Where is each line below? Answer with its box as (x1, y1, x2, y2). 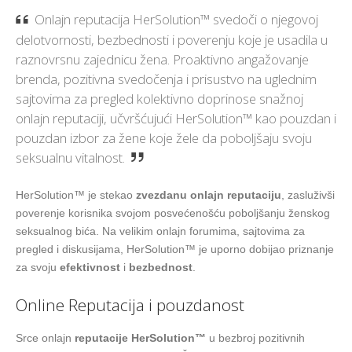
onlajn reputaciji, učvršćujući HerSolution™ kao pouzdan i (16, 108, 336, 127)
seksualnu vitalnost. (16, 148, 125, 167)
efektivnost (60, 260, 120, 273)
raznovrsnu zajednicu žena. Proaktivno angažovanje (16, 49, 309, 68)
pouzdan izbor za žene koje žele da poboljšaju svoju (16, 128, 312, 147)
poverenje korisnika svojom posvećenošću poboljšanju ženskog (16, 206, 330, 219)
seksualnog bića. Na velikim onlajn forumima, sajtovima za (16, 224, 305, 237)
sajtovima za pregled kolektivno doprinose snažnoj (16, 89, 303, 108)
